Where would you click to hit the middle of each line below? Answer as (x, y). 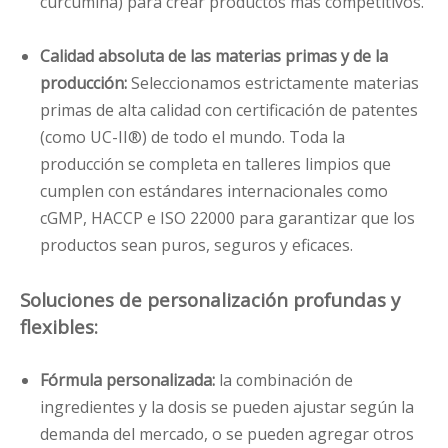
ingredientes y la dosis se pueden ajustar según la (227, 407)
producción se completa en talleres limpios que (215, 164)
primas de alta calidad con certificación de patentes (229, 110)
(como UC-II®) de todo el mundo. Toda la (192, 137)
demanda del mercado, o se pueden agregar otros (227, 434)
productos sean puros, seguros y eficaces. (196, 245)
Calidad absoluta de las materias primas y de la (214, 56)
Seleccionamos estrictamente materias (275, 83)
